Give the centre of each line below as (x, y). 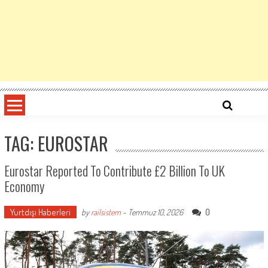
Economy (24, 186)
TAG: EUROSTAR (56, 143)
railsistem (106, 212)
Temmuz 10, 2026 (155, 212)
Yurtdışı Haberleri (40, 212)
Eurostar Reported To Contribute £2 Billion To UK (114, 170)
